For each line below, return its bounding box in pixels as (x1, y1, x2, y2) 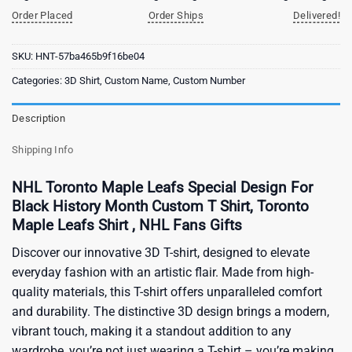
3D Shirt (64, 75, 100, 87)
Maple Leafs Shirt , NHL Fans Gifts (12, 215, 242, 234)
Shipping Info (12, 143, 74, 156)
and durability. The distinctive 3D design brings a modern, (12, 303, 329, 319)
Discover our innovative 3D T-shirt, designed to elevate (12, 244, 310, 260)
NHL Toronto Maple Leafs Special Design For (12, 178, 313, 196)
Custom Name (104, 75, 168, 87)
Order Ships (148, 9, 204, 22)
